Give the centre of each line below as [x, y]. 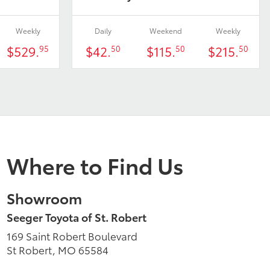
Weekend [165, 31]
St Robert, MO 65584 [58, 250]
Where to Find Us [95, 165]
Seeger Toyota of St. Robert [77, 217]
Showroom [44, 198]
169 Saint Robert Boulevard [72, 236]
